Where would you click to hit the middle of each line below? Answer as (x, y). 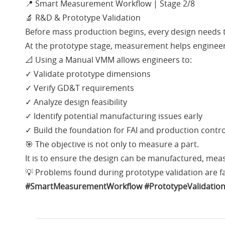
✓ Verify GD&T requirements (80, 88)
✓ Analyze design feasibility (76, 102)
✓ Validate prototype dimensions (88, 74)
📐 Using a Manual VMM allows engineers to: (108, 60)
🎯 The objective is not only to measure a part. (112, 144)
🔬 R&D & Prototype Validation (83, 18)
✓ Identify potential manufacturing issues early (114, 116)
